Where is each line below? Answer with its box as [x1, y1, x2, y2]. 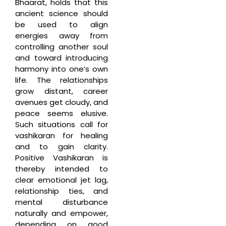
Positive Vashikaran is [15, 152, 108, 163]
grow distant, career [15, 85, 108, 96]
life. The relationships [15, 74, 108, 85]
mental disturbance [15, 196, 108, 207]
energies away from [15, 30, 108, 41]
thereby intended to [15, 163, 108, 174]
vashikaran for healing [15, 130, 108, 141]
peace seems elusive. [15, 107, 108, 119]
